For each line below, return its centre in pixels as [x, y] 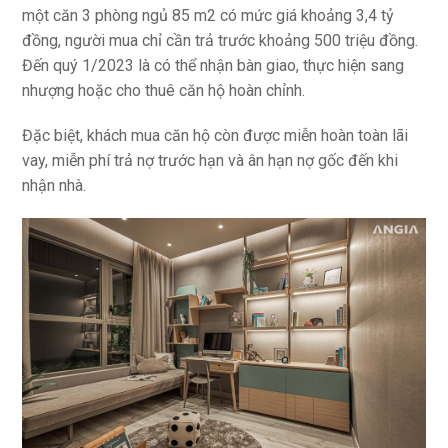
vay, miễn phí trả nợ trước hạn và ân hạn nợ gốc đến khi [210, 161]
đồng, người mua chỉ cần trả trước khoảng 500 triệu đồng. [220, 41]
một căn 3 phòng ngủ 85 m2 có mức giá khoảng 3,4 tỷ [208, 16]
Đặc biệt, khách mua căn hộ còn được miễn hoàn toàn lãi [215, 136]
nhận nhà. [54, 186]
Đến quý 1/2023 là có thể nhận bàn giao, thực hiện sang [213, 66]
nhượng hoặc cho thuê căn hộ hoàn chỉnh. [164, 91]
